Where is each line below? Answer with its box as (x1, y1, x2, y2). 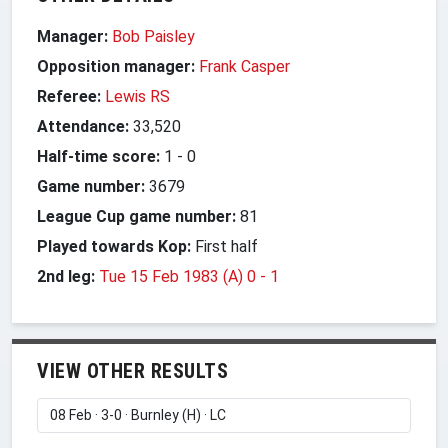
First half (191, 236, 258, 256)
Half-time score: (37, 146, 160, 166)
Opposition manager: (37, 56, 199, 76)
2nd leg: (37, 266, 95, 286)
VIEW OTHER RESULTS (37, 358, 228, 383)
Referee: (37, 86, 101, 106)
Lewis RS (105, 86, 170, 106)
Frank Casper (199, 56, 290, 76)
